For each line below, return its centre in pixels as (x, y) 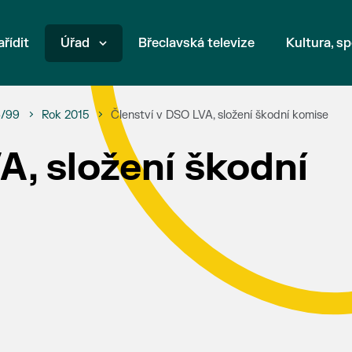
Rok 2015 (65, 115)
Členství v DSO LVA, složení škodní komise (219, 115)
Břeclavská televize (197, 43)
